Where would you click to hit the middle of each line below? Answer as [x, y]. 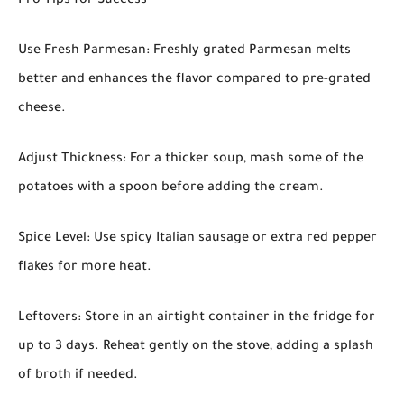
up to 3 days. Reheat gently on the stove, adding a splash [196, 347]
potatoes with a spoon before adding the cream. [171, 188]
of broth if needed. [78, 376]
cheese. [42, 109]
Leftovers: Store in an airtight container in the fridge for [197, 318]
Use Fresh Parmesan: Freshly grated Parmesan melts [184, 51]
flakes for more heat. [85, 267]
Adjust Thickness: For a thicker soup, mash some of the [191, 159]
